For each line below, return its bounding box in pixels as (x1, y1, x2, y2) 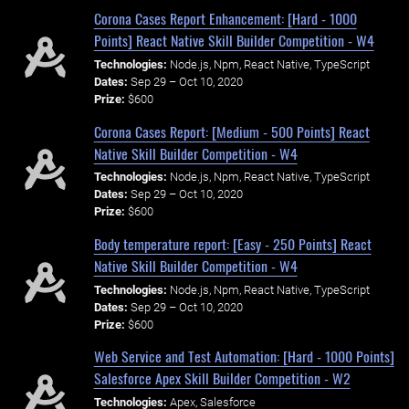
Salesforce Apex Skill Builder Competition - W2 (93, 367, 351, 390)
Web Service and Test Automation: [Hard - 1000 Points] (93, 345, 394, 368)
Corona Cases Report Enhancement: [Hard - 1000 (93, 7, 357, 30)
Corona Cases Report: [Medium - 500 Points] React (93, 120, 370, 142)
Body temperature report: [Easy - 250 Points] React (93, 232, 372, 255)
